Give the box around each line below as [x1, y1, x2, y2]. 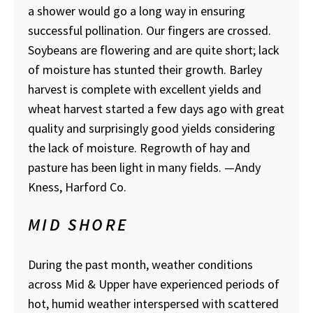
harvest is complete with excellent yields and [28, 81, 261, 98]
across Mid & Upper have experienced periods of [28, 276, 279, 293]
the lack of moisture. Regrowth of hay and [28, 140, 250, 156]
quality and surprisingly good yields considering [28, 120, 275, 137]
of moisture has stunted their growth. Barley [28, 61, 262, 78]
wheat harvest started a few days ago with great [28, 101, 284, 117]
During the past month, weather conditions [28, 256, 253, 273]
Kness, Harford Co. [28, 179, 126, 196]
